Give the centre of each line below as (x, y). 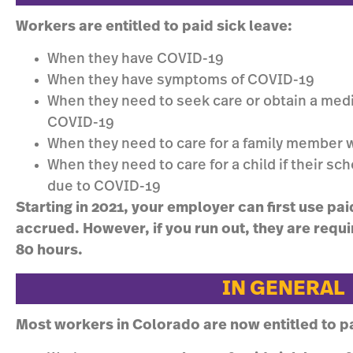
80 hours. (49, 251)
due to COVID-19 (104, 187)
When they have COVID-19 (136, 59)
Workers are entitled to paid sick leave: (154, 27)
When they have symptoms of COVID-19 (181, 81)
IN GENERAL (284, 288)
